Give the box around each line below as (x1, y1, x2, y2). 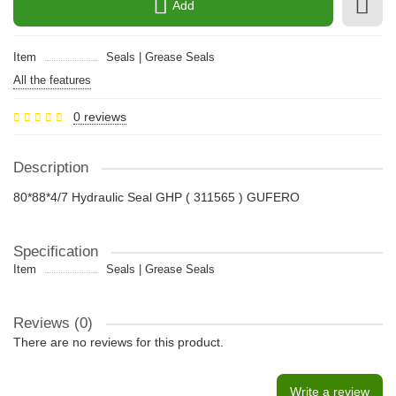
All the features (13, 73, 91, 87)
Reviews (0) (13, 315, 93, 331)
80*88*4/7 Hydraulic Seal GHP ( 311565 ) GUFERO (13, 190, 300, 204)
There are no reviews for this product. (13, 335, 224, 349)
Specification (13, 243, 98, 260)
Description (13, 159, 88, 176)
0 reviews (73, 110, 126, 124)
